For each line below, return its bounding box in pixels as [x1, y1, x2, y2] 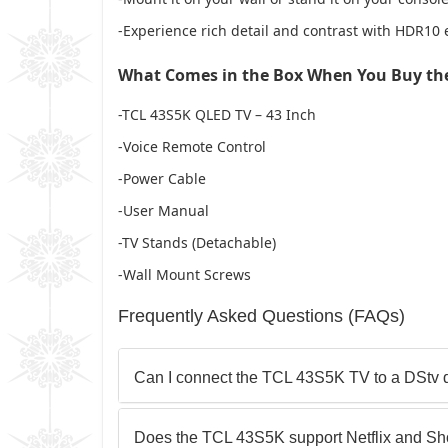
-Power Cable [118, 168, 206, 188]
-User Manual [118, 200, 209, 220]
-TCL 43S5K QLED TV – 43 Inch [118, 104, 316, 124]
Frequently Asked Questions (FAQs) [118, 305, 405, 326]
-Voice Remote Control [118, 136, 266, 156]
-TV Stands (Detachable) [118, 232, 276, 252]
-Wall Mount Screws [118, 264, 251, 284]
